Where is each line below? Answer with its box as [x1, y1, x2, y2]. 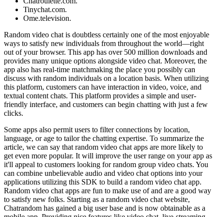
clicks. [4, 108, 23, 117]
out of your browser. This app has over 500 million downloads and [4, 47, 207, 56]
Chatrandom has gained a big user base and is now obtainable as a [4, 203, 205, 212]
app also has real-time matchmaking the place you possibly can [4, 65, 195, 74]
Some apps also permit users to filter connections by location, [4, 125, 190, 134]
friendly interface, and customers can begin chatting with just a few [4, 100, 208, 108]
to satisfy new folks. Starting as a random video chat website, [4, 195, 190, 203]
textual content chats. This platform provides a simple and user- [4, 91, 196, 100]
